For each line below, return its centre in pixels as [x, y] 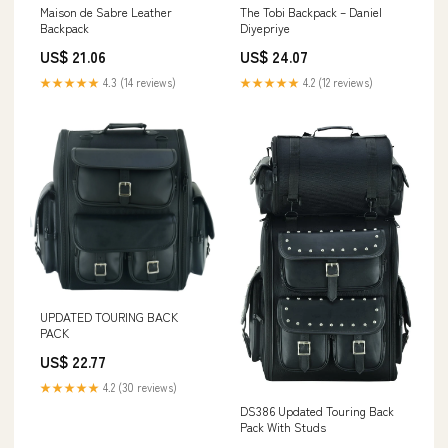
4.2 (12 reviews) [336, 81]
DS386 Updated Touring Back [317, 410]
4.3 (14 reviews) [138, 81]
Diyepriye [265, 27]
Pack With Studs [283, 426]
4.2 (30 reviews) [138, 386]
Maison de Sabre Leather [106, 11]
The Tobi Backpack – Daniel [311, 11]
